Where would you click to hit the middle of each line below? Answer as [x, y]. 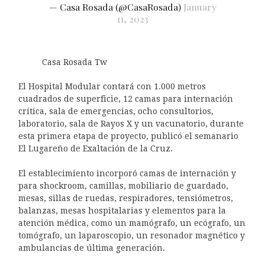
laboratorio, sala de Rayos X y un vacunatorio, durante [131, 124]
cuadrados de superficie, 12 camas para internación [125, 99]
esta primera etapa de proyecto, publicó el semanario [128, 136]
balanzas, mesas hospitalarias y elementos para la [122, 211]
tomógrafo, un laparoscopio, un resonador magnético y [131, 236]
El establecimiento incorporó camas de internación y [127, 174]
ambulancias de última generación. [91, 248]
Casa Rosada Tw [74, 62]
